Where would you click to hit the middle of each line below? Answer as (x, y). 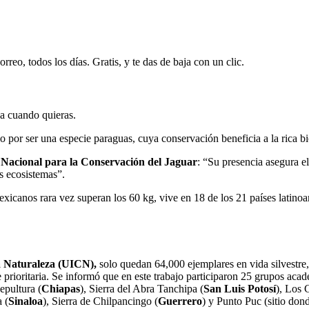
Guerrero (180, 301)
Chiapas (61, 288)
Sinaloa (26, 301)
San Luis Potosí (240, 288)
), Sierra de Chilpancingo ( (100, 301)
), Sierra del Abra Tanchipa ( (142, 288)
